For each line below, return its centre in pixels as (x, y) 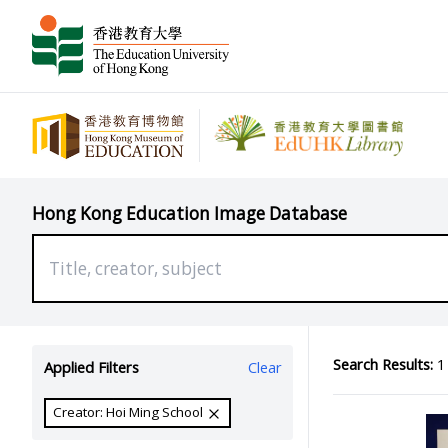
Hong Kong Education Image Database (189, 213)
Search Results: (382, 363)
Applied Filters (91, 367)
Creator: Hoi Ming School (130, 412)
